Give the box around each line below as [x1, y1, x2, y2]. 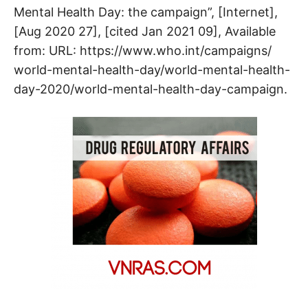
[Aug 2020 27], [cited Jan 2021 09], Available [14, 23, 276, 38]
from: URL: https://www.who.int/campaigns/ [14, 43, 272, 58]
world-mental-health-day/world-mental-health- [14, 62, 290, 77]
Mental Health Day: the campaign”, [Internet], [14, 4, 278, 19]
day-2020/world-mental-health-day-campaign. [14, 81, 287, 96]
